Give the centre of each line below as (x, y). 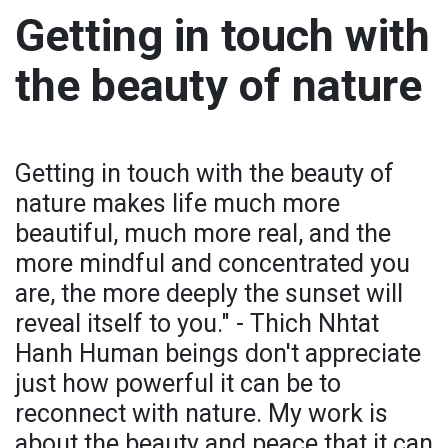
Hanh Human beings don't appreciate (218, 353)
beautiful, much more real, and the (203, 233)
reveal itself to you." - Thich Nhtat (197, 323)
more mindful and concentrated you (212, 263)
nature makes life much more (177, 203)
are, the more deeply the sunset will (209, 293)
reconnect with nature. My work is (201, 413)
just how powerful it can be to (178, 383)
